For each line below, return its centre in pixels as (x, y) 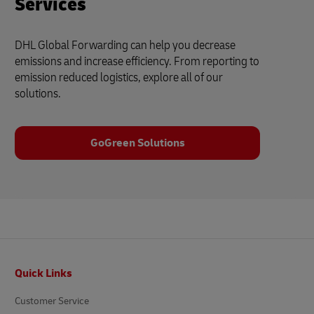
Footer (23, 265)
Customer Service (52, 301)
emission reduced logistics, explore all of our (119, 78)
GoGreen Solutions (137, 143)
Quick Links (43, 274)
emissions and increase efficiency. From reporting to (137, 62)
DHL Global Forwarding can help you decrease (125, 46)
